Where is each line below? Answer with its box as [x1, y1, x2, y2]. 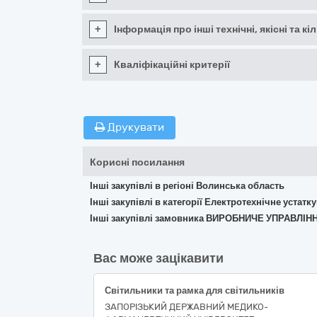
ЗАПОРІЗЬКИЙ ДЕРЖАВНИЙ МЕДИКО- [105, 301, 268, 312]
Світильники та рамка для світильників [105, 285, 284, 296]
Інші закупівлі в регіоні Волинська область [90, 180, 284, 191]
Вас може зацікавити [93, 250, 224, 266]
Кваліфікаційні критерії [114, 59, 230, 71]
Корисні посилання [90, 156, 185, 168]
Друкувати [105, 121, 164, 134]
